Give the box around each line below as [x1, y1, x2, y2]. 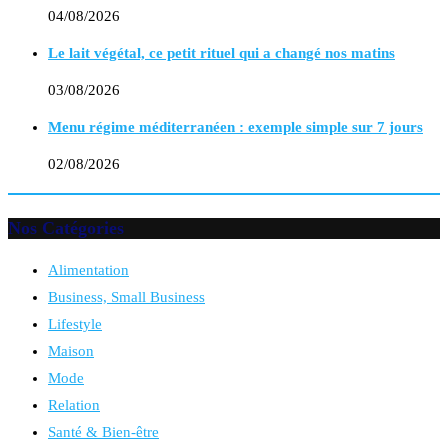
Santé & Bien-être [48, 423, 159, 440]
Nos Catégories [8, 217, 124, 238]
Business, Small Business [48, 288, 205, 305]
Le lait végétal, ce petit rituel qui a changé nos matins [48, 44, 395, 61]
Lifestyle [48, 315, 102, 332]
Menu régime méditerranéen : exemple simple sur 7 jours [48, 118, 423, 135]
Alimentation [48, 261, 129, 278]
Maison [48, 342, 94, 359]
